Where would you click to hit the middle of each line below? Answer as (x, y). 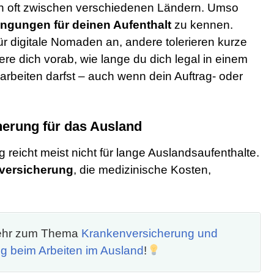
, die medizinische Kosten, (142, 170)
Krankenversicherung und (149, 234)
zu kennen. (202, 25)
